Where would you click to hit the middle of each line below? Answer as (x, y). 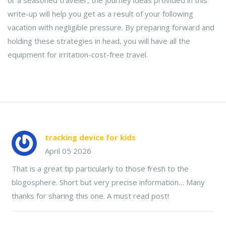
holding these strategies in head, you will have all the (99, 41)
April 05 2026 (68, 151)
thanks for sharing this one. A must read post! (90, 196)
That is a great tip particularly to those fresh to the (100, 168)
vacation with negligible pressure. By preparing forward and (111, 27)
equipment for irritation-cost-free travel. (78, 54)
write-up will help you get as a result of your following (100, 14)
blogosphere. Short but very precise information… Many (108, 182)
